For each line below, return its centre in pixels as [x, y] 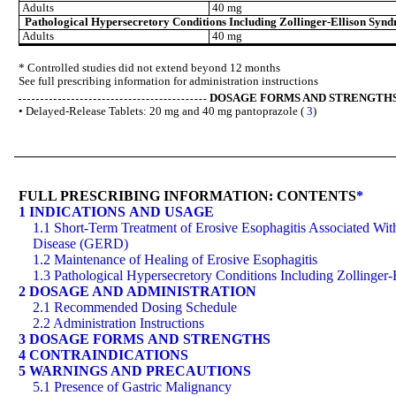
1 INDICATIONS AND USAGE [116, 211]
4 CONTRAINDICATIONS [103, 354]
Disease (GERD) [80, 243]
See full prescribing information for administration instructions [170, 82]
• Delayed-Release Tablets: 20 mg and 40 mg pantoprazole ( [163, 111]
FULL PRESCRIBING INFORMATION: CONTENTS [187, 195]
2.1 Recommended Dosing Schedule [135, 307]
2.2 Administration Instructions [118, 323]
